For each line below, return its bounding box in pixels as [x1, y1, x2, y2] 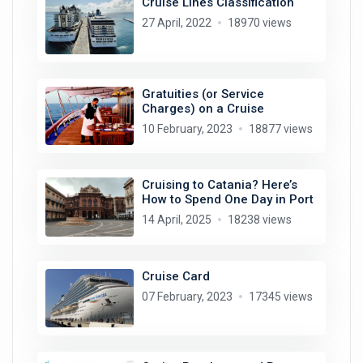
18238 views [227, 213, 292, 227]
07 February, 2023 [141, 289, 233, 303]
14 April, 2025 [141, 213, 211, 227]
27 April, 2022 [141, 16, 211, 30]
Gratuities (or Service [141, 86, 264, 101]
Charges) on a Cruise [141, 100, 264, 116]
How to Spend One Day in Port [141, 192, 314, 207]
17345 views [248, 289, 313, 303]
